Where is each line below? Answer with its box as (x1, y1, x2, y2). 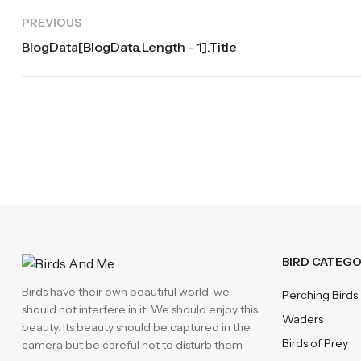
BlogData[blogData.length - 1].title (22, 39, 237, 55)
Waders (281, 312, 323, 326)
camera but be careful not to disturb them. (22, 338, 244, 352)
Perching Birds (281, 288, 358, 302)
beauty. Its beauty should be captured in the (22, 320, 251, 334)
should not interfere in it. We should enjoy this (22, 302, 258, 317)
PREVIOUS (22, 15, 81, 30)
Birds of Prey (281, 336, 348, 351)
